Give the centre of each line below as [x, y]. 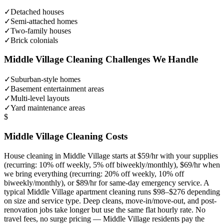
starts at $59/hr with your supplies [164, 155]
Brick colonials [34, 40]
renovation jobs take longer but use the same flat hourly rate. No [105, 209]
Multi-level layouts [40, 98]
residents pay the [177, 218]
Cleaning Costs [95, 136]
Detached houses [37, 11]
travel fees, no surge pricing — [53, 218]
